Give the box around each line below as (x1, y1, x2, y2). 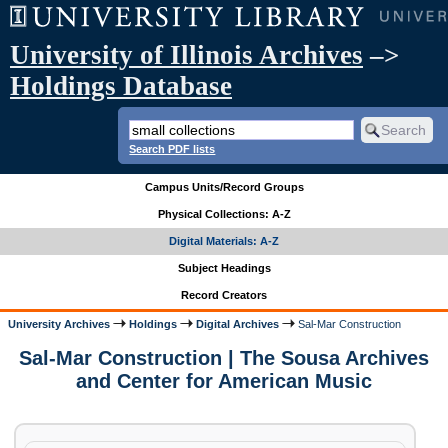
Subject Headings (177, 262, 271, 275)
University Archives (8, 317, 111, 330)
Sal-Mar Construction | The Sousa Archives (19, 347, 429, 370)
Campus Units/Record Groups (144, 181, 304, 194)
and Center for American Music (76, 370, 372, 393)
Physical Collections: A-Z (157, 208, 291, 221)
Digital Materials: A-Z (169, 235, 279, 248)
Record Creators (181, 289, 267, 302)
